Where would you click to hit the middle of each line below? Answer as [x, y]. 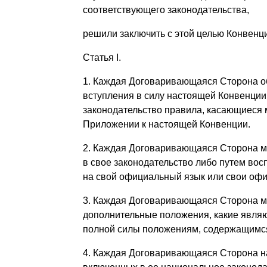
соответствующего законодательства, [166, 10]
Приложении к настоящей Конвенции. [166, 124]
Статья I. [102, 57]
